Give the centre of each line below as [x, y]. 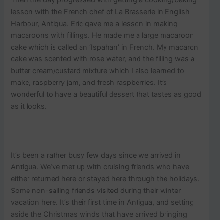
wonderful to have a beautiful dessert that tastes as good [106, 94]
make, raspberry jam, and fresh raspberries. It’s [89, 82]
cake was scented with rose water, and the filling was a [103, 59]
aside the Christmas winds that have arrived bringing [99, 214]
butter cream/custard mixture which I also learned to [98, 70]
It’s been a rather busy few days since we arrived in [96, 155]
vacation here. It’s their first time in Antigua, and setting [103, 203]
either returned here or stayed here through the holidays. [105, 179]
